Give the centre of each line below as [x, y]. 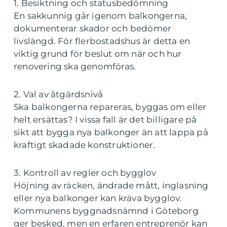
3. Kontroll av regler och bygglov [85, 173]
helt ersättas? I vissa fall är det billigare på [105, 120]
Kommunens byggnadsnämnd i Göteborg [106, 211]
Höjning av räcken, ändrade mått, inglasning [111, 185]
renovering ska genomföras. [75, 66]
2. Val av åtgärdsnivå [59, 94]
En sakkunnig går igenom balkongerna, [101, 16]
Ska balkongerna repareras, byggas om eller [110, 107]
